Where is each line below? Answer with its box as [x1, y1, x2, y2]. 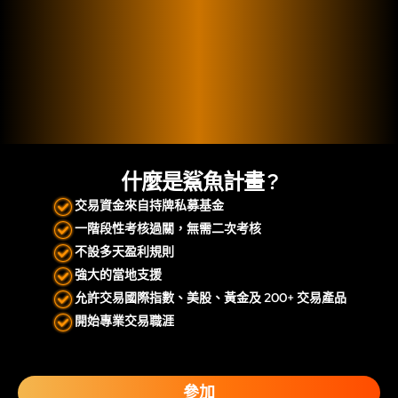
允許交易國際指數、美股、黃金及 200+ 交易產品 [75, 289, 346, 306]
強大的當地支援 [75, 266, 162, 283]
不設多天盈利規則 [75, 243, 174, 259]
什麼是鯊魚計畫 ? [121, 167, 277, 195]
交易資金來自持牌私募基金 [75, 196, 224, 213]
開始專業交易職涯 [75, 312, 174, 329]
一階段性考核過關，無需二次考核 [75, 219, 261, 236]
